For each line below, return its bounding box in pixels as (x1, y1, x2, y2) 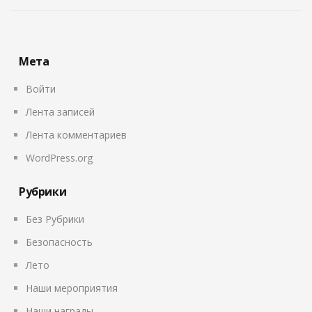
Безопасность (26, 235, 93, 249)
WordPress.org (26, 151, 93, 165)
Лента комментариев (26, 128, 127, 142)
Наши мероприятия (26, 281, 118, 295)
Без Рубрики (26, 212, 84, 226)
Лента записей (26, 105, 95, 119)
